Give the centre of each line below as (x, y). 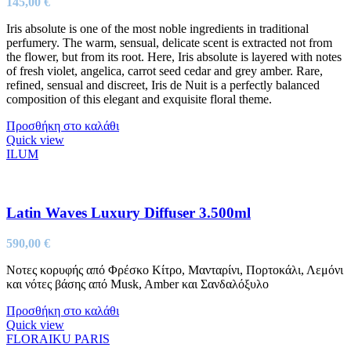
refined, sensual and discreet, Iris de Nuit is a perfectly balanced (163, 85)
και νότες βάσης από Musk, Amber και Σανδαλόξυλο (138, 284)
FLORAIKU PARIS (58, 338)
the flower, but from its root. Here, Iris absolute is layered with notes (174, 57)
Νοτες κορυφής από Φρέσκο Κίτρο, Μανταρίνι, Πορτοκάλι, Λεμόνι (175, 270)
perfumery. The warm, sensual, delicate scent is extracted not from (169, 43)
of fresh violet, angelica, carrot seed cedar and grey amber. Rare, (165, 71)
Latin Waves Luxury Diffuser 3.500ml (128, 212)
